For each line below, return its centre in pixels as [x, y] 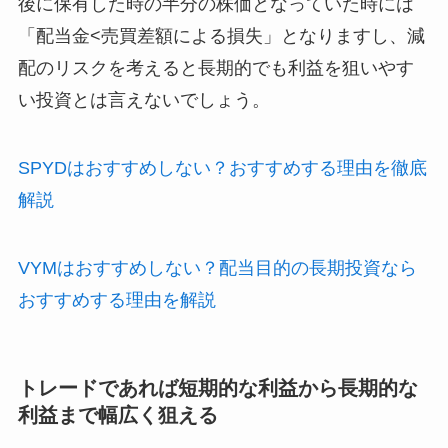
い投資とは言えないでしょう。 [143, 99]
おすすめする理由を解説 [116, 299]
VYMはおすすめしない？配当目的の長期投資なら [217, 267]
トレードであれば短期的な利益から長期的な [217, 387]
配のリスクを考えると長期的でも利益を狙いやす [215, 67]
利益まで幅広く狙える [117, 414]
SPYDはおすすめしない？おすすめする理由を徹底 [222, 167]
